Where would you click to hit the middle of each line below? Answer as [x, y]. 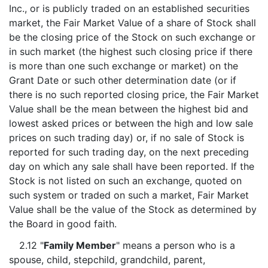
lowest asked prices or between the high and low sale [131, 123]
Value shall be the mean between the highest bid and [129, 109]
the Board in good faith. [63, 224]
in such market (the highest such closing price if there [131, 51]
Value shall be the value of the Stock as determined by [133, 209]
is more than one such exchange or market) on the [124, 66]
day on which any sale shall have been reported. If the [132, 166]
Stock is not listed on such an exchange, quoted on [125, 181]
